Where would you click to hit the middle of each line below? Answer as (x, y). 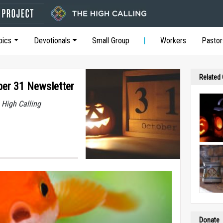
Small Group (111, 41)
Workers (173, 41)
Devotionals (52, 41)
